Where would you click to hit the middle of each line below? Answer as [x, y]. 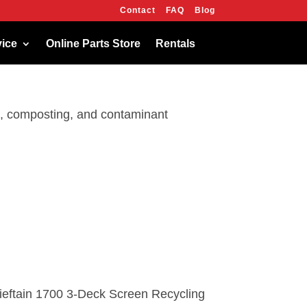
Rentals [176, 44]
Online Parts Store [94, 44]
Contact [137, 10]
